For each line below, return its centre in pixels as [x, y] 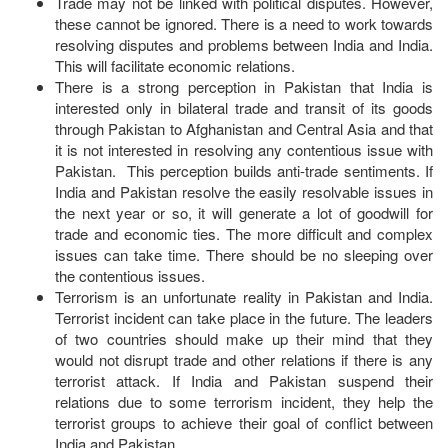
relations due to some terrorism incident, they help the [244, 401]
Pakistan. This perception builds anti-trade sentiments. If [244, 170]
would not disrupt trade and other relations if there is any [244, 359]
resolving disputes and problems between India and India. [244, 44]
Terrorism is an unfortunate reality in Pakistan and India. [244, 296]
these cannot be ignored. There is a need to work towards [244, 23]
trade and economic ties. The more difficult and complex [244, 233]
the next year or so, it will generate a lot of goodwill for [244, 212]
